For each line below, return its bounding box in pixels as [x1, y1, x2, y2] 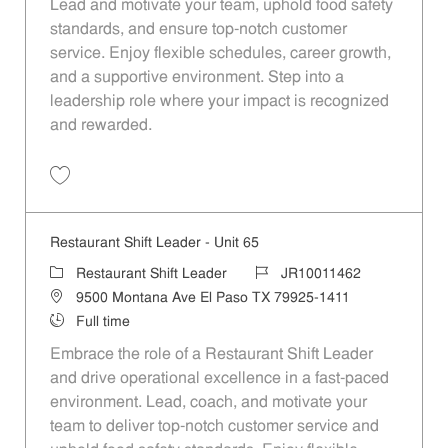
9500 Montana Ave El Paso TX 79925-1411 [75, 290, 350, 306]
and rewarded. [49, 117, 152, 134]
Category [48, 265, 107, 281]
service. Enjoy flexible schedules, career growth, [49, 45, 391, 62]
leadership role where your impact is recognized [49, 93, 389, 110]
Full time [75, 314, 130, 330]
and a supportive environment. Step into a [49, 69, 344, 86]
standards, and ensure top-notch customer [49, 21, 347, 38]
